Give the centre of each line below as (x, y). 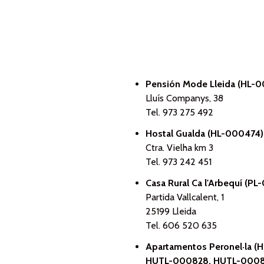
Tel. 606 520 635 (181, 225)
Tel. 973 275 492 (179, 112)
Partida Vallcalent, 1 (185, 197)
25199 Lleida (171, 211)
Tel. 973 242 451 (179, 162)
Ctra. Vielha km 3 (179, 148)
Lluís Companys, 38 (184, 98)
